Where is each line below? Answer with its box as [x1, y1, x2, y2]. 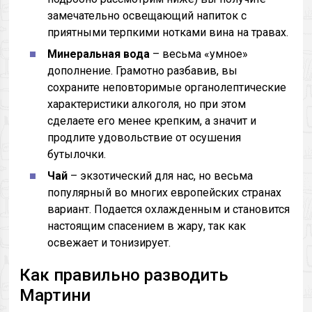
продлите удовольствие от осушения [47, 131, 242, 144]
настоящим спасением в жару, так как [47, 219, 247, 233]
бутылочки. [47, 148, 107, 161]
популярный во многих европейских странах [47, 186, 282, 199]
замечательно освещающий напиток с [47, 9, 247, 22]
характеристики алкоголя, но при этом [47, 97, 247, 111]
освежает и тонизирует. [47, 236, 171, 249]
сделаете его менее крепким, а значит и [47, 114, 257, 127]
